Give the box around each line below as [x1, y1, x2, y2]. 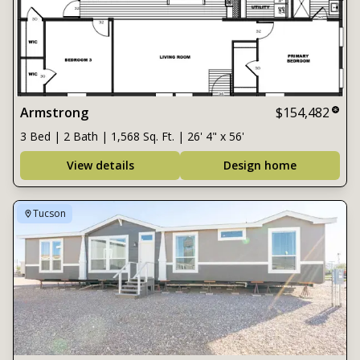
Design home [223, 157, 297, 173]
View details [66, 157, 134, 173]
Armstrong [20, 104, 88, 121]
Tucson [33, 207, 66, 220]
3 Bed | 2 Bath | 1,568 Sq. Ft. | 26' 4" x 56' [20, 129, 244, 144]
